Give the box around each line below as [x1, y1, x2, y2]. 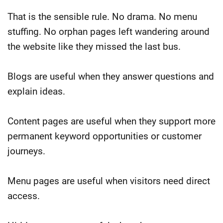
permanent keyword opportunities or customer [7, 130, 202, 142]
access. [7, 190, 40, 202]
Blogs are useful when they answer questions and [7, 70, 214, 82]
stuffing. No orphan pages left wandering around [7, 25, 210, 37]
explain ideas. [7, 85, 65, 97]
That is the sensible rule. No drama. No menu [7, 10, 197, 22]
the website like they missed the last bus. [7, 40, 181, 52]
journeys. [7, 145, 45, 157]
